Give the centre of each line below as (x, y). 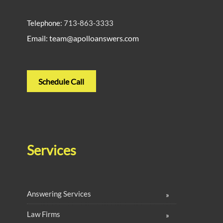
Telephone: (45, 23)
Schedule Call (61, 81)
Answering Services (59, 194)
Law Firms (44, 214)
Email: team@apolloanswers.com (83, 38)
